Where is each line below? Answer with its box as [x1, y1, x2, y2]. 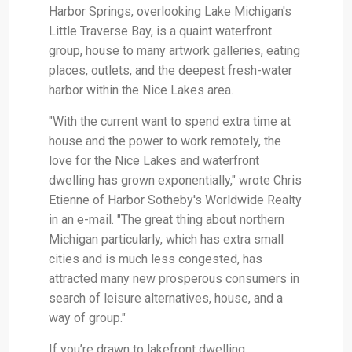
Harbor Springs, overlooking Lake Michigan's [49, 3, 291, 19]
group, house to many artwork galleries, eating [49, 42, 300, 58]
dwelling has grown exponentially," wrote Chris [49, 172, 302, 188]
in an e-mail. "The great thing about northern [49, 211, 284, 227]
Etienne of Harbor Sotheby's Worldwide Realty [49, 192, 302, 207]
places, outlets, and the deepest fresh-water [49, 62, 292, 78]
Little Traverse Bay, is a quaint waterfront [49, 23, 272, 38]
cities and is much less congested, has [49, 251, 262, 266]
